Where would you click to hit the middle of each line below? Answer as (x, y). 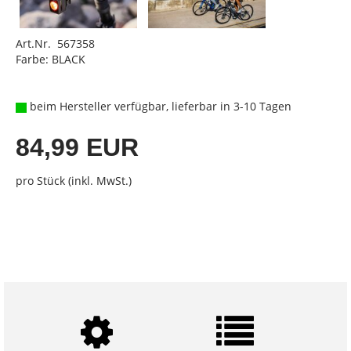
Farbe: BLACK (51, 59)
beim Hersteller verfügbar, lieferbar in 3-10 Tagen (159, 106)
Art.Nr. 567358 (55, 43)
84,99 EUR (77, 147)
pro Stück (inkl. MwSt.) (74, 181)
